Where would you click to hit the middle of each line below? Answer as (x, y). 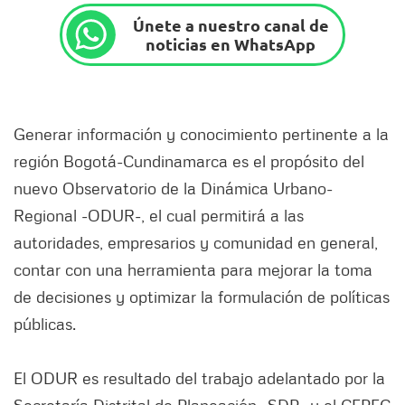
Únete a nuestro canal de (231, 25)
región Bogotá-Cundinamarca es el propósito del (189, 161)
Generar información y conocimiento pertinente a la (201, 134)
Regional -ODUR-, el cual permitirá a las (159, 216)
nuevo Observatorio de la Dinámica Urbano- (173, 188)
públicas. (45, 324)
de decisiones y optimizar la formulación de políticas (202, 297)
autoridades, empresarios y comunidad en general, (196, 243)
